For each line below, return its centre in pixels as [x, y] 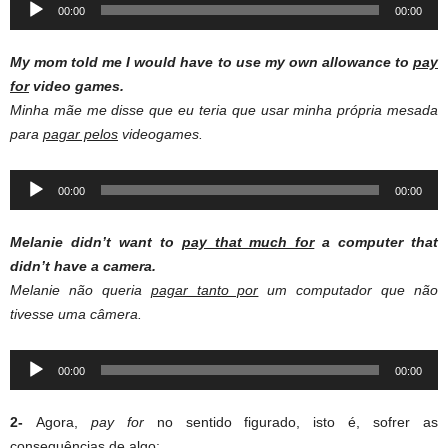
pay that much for [248, 242]
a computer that [376, 242]
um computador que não [348, 290]
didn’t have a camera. [83, 266]
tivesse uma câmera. [76, 314]
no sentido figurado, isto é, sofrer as [297, 422]
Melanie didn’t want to [96, 242]
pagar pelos [80, 134]
